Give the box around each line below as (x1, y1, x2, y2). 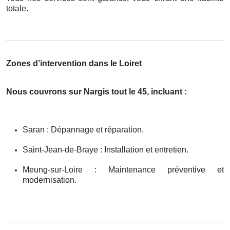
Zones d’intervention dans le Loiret (6, 59, 142, 68)
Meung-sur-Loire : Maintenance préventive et (23, 165, 224, 175)
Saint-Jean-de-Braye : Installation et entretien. (23, 145, 188, 155)
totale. (6, 4, 28, 13)
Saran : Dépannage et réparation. (23, 125, 144, 135)
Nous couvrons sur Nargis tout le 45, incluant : (6, 87, 187, 97)
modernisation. (23, 176, 76, 185)
